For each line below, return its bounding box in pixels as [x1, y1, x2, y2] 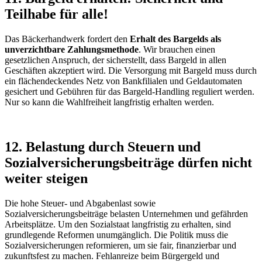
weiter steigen [5, 170, 88, 186]
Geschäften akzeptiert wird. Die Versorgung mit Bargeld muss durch [5, 65, 257, 75]
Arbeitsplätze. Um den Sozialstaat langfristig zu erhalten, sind [5, 219, 231, 229]
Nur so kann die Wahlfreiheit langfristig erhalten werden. [5, 96, 214, 107]
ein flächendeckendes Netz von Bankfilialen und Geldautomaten [5, 75, 242, 86]
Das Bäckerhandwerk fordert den [5, 33, 130, 44]
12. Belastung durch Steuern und [5, 139, 201, 154]
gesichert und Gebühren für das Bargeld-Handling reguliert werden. [5, 86, 254, 96]
